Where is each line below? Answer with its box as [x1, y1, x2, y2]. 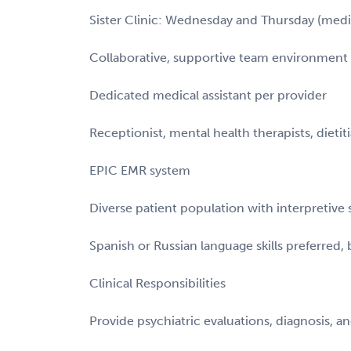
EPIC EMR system [89, 162, 190, 178]
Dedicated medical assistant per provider [89, 87, 327, 103]
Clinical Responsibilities [89, 275, 226, 291]
